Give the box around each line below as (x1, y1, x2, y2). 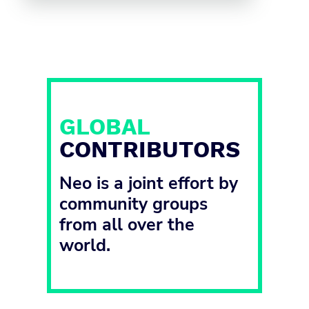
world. (59, 233, 110, 257)
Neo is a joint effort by (59, 171, 238, 195)
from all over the (59, 212, 195, 237)
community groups (59, 192, 208, 216)
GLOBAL (59, 112, 150, 140)
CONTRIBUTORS (59, 135, 240, 163)
